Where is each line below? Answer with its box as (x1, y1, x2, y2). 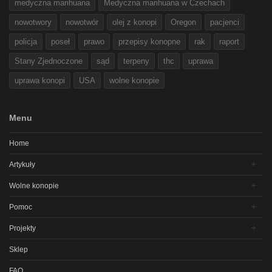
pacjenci (210, 18, 239, 27)
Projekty (9, 224, 36, 233)
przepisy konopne (118, 37, 180, 47)
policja (15, 37, 37, 47)
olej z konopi (112, 18, 157, 27)
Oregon (171, 18, 196, 27)
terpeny (123, 56, 149, 66)
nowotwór (66, 18, 98, 27)
